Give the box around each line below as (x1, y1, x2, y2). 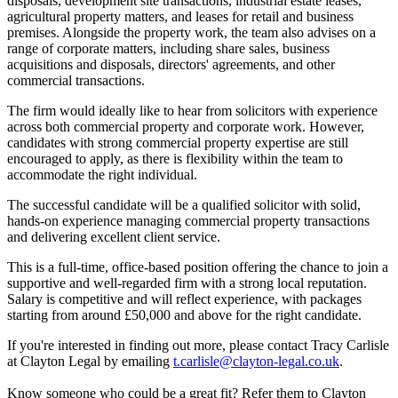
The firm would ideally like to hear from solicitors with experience (7, 103, 378, 118)
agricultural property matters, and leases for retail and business (7, 9, 354, 24)
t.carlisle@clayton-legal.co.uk (173, 354, 339, 369)
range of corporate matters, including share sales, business (7, 41, 330, 56)
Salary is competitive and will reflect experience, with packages (7, 291, 362, 306)
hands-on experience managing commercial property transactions (7, 213, 370, 228)
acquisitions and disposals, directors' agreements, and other (7, 57, 335, 72)
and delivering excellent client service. (7, 229, 220, 244)
